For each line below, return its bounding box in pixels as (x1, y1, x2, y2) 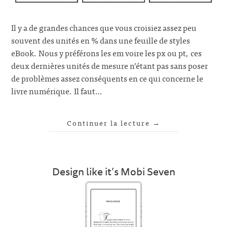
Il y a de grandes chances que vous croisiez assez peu (11, 20, 197, 34)
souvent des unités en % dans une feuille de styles (11, 33, 191, 47)
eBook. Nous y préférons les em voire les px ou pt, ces (11, 46, 202, 59)
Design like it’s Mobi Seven (52, 163, 175, 180)
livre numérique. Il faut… (11, 84, 102, 97)
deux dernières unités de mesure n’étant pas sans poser (11, 58, 208, 72)
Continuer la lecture (66, 117, 153, 129)
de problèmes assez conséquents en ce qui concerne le (11, 71, 204, 85)
